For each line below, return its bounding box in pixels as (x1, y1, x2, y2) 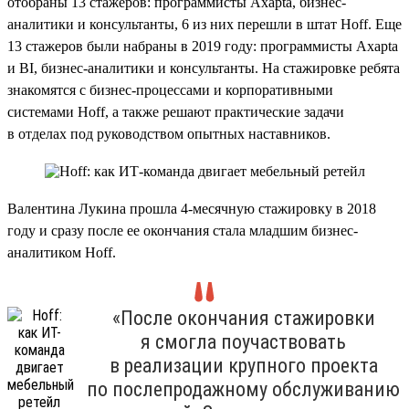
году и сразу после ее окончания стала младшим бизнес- (7, 222, 358, 238)
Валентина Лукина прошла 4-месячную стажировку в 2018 (7, 200, 376, 216)
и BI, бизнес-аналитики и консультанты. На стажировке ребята (7, 59, 400, 76)
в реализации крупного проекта (109, 353, 378, 377)
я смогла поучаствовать (141, 330, 346, 353)
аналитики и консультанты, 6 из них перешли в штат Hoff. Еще (7, 16, 402, 32)
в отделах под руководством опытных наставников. (7, 125, 330, 142)
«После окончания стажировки (111, 306, 375, 330)
